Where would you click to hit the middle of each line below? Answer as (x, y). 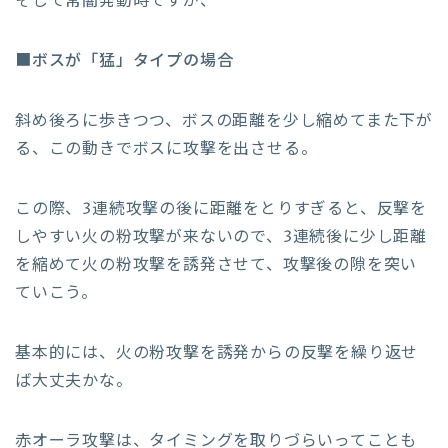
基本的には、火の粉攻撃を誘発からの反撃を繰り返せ (217, 352)
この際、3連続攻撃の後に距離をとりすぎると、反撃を (221, 208)
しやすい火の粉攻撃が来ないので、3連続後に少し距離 (221, 236)
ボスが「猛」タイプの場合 (132, 60)
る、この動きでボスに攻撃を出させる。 (166, 148)
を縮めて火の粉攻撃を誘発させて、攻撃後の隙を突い (216, 264)
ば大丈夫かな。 (74, 380)
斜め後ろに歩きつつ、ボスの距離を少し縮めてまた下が (224, 120)
